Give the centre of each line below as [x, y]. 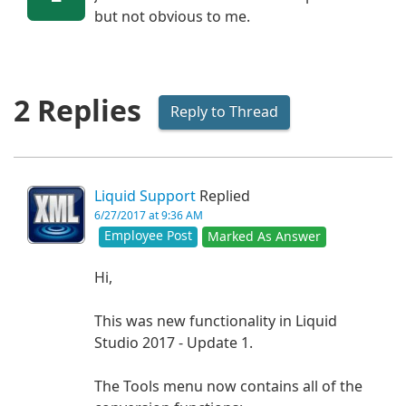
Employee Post [148, 236]
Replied [223, 197]
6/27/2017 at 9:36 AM [149, 216]
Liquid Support [145, 197]
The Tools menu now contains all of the [228, 387]
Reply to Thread [224, 111]
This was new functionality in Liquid [216, 322]
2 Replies [77, 112]
